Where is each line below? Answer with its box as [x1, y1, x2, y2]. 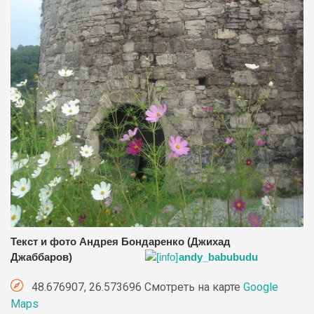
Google [243, 280, 278, 294]
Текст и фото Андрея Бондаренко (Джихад [11, 236, 231, 248]
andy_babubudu [179, 252, 258, 264]
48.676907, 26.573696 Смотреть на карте [29, 280, 243, 294]
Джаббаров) [11, 252, 81, 264]
